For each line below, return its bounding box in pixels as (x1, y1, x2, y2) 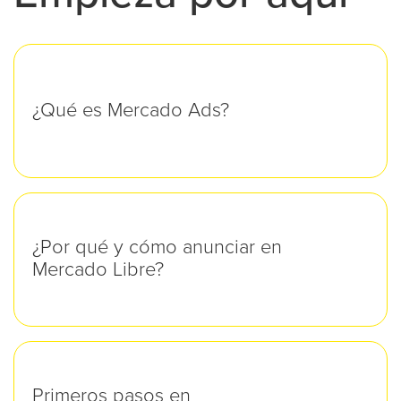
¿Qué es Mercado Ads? (32, 100, 229, 121)
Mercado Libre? (32, 260, 164, 281)
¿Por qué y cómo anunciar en (32, 238, 282, 259)
